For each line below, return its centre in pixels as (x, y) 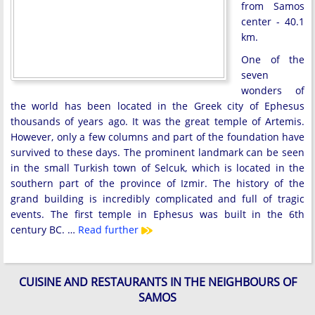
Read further (110, 229)
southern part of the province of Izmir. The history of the (157, 183)
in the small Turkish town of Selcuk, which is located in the (157, 167)
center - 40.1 (273, 21)
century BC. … (44, 229)
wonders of (273, 90)
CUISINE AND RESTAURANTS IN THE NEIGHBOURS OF (157, 282)
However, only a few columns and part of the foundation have (157, 136)
